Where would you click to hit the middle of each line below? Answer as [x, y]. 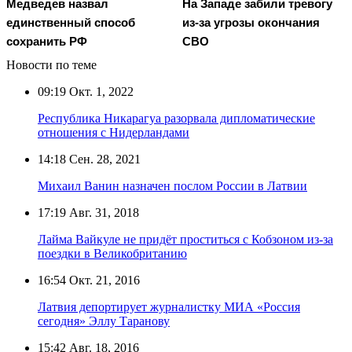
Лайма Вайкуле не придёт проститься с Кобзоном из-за [185, 239]
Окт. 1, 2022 [100, 91]
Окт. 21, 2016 [103, 280]
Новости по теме [51, 64]
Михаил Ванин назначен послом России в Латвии [172, 185]
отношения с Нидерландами [114, 132]
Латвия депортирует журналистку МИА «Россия [169, 306]
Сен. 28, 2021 [103, 159]
